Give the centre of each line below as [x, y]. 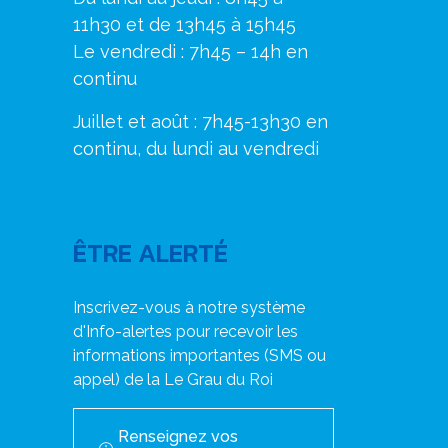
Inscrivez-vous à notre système [189, 307]
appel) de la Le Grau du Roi [173, 379]
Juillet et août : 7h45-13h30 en [200, 121]
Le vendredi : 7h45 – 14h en [190, 51]
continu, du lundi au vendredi [196, 148]
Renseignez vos [177, 436]
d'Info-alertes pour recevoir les [185, 331]
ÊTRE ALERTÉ [150, 253]
